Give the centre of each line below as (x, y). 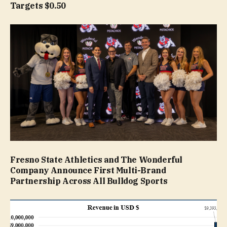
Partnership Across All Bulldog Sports (89, 181)
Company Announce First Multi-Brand (88, 170)
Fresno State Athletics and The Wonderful (97, 159)
